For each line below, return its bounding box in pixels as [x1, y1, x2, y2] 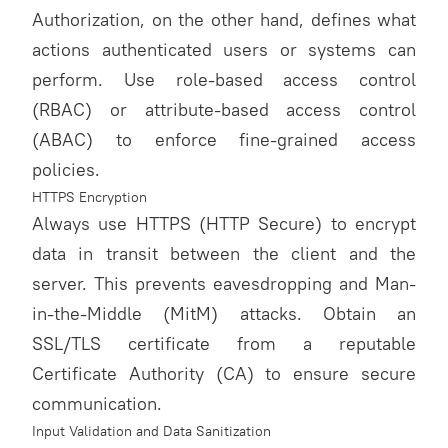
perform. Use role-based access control [32, 68, 416, 91]
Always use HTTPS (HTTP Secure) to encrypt [32, 212, 416, 235]
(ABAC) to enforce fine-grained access [32, 128, 416, 151]
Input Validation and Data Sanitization [32, 422, 271, 440]
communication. [32, 392, 162, 415]
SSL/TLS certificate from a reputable [32, 332, 416, 355]
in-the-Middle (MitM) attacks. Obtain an [32, 302, 416, 325]
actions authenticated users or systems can [32, 38, 416, 61]
